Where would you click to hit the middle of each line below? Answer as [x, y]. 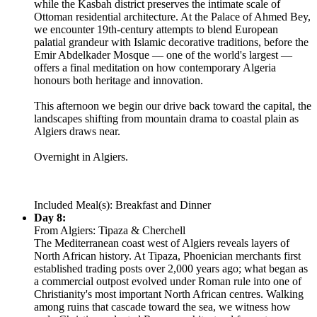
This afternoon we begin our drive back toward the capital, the [173, 105]
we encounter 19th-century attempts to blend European [156, 29]
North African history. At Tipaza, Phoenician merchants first [167, 255]
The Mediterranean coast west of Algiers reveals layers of [162, 243]
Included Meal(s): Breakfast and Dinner [122, 204]
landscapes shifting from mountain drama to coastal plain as [166, 118]
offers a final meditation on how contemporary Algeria [155, 67]
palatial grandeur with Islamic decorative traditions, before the [171, 42]
